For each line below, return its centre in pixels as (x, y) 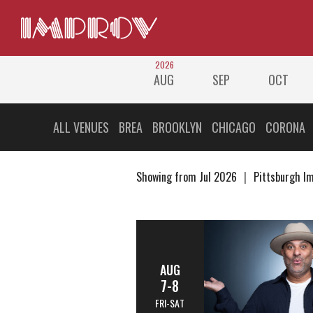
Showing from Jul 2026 (188, 177)
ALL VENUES (81, 127)
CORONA (285, 127)
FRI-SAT (170, 303)
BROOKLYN (177, 127)
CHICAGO (233, 127)
